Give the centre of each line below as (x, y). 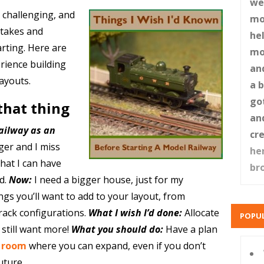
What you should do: (117, 229)
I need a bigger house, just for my (108, 180)
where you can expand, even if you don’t (116, 246)
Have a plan (191, 229)
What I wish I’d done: (135, 213)
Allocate (202, 213)
